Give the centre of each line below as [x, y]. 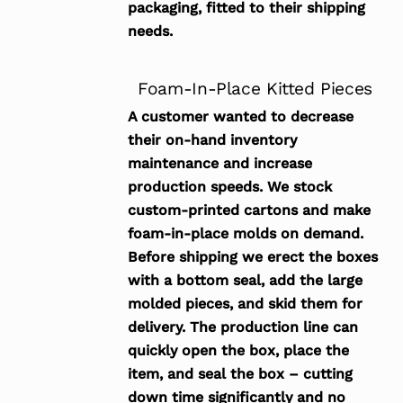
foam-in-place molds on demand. [245, 234]
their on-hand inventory [212, 140]
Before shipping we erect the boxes [252, 257]
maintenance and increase [219, 164]
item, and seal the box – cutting [240, 374]
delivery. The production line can [242, 327]
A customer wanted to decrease [240, 117]
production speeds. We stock [229, 187]
